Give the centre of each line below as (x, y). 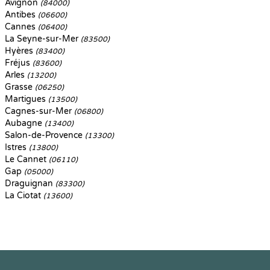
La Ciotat (24, 196)
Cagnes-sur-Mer (39, 111)
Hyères (20, 51)
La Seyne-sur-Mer (43, 39)
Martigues (27, 99)
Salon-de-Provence (45, 135)
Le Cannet (27, 159)
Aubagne (25, 123)
